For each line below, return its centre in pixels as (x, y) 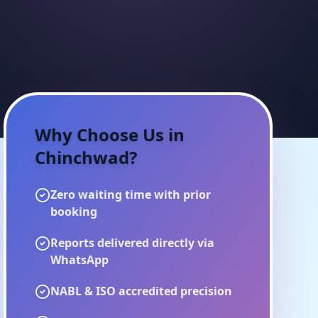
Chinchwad (82, 157)
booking (74, 212)
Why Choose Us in (110, 135)
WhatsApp (80, 260)
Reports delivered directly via (133, 243)
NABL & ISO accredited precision (142, 291)
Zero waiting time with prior (131, 194)
